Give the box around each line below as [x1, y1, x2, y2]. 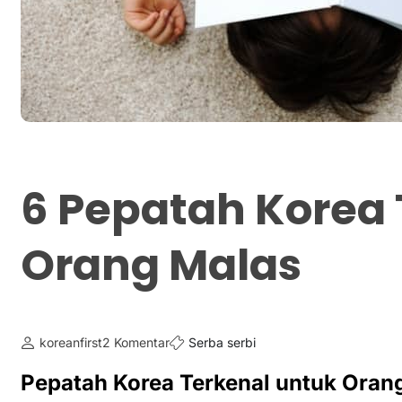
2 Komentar [102, 334, 170, 350]
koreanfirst [39, 334, 102, 350]
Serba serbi [188, 334, 256, 350]
